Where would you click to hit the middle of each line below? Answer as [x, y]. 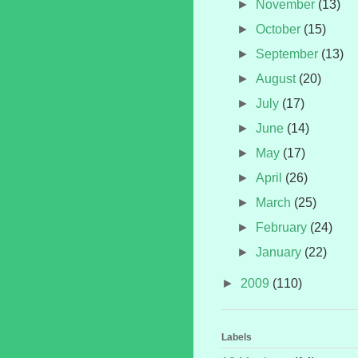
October [280, 29]
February [283, 227]
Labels [237, 338]
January [280, 252]
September [289, 54]
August [278, 78]
